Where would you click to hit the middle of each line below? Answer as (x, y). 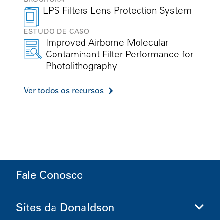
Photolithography (81, 66)
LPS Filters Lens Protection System (117, 11)
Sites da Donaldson (65, 207)
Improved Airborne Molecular (107, 42)
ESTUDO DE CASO (57, 32)
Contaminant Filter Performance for (119, 54)
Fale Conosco (49, 175)
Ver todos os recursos (64, 90)
